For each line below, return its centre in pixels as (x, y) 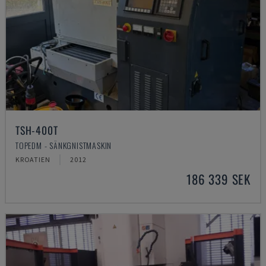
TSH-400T (37, 130)
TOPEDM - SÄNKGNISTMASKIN (64, 145)
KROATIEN (33, 159)
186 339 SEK (218, 179)
